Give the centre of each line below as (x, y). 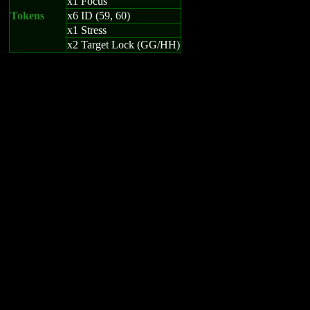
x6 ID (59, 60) (99, 16)
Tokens (27, 16)
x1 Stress (87, 30)
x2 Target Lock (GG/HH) (124, 45)
